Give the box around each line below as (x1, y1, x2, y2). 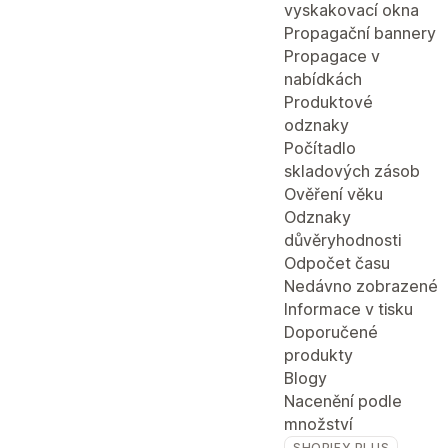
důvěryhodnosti (284, 230, 401, 250)
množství (284, 414, 353, 434)
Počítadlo (284, 138, 356, 158)
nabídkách (284, 69, 362, 89)
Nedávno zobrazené (284, 276, 438, 296)
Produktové (284, 92, 373, 112)
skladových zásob (284, 161, 420, 181)
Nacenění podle (284, 391, 402, 411)
